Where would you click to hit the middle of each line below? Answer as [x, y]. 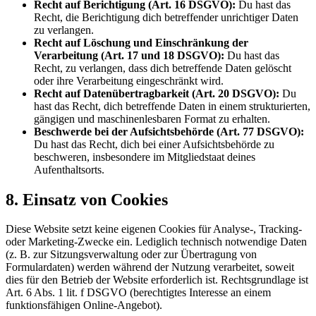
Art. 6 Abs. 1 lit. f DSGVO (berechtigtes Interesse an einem [138, 293]
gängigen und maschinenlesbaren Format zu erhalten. [152, 119]
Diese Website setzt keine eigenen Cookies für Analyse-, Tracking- [154, 229]
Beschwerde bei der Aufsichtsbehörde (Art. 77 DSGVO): [169, 131]
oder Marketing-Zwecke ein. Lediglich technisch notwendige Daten [156, 242]
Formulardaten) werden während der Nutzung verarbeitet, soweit [150, 267]
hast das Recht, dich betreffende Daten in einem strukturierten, [172, 106]
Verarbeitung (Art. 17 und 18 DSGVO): [129, 55]
